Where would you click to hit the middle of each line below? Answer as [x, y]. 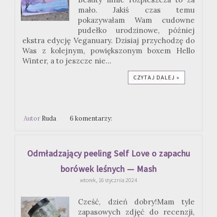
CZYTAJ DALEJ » [156, 77]
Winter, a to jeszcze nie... [67, 61]
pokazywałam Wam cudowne [136, 20]
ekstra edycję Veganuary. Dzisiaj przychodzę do [108, 40]
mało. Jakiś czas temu [136, 10]
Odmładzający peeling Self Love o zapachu [108, 154]
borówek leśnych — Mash [108, 169]
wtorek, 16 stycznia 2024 [108, 180]
